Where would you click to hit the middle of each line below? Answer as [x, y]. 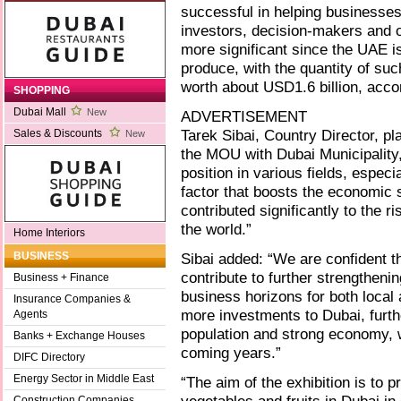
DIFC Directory [49, 358]
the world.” [216, 230]
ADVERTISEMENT [244, 117]
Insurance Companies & [72, 299]
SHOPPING [42, 91]
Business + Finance [61, 278]
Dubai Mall [40, 112]
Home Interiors [49, 233]
